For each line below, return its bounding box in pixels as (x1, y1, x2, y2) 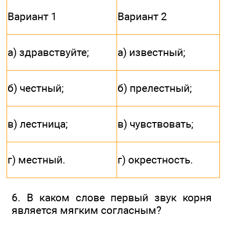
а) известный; (118, 46, 185, 59)
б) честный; (8, 82, 64, 95)
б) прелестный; (118, 82, 192, 95)
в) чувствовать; (118, 118, 193, 131)
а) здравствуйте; (8, 46, 89, 59)
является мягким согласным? (12, 204, 161, 217)
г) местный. (8, 153, 66, 166)
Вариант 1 (8, 10, 57, 23)
